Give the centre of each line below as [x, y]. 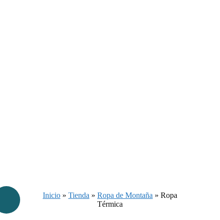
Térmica [110, 204]
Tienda [79, 195]
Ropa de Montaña [125, 195]
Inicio [52, 195]
